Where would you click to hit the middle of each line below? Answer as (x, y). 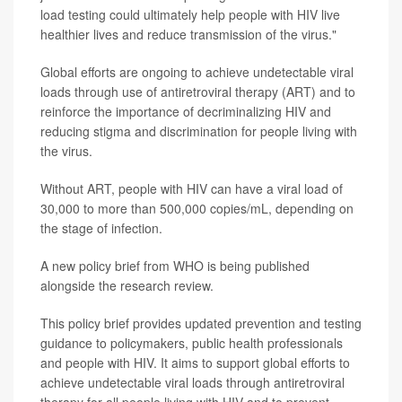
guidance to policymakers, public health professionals (192, 343)
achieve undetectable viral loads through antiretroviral (192, 383)
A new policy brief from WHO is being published (175, 266)
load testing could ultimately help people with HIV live (190, 15)
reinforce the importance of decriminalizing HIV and (186, 112)
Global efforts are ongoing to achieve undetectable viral (197, 72)
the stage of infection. (101, 228)
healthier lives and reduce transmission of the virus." (188, 35)
